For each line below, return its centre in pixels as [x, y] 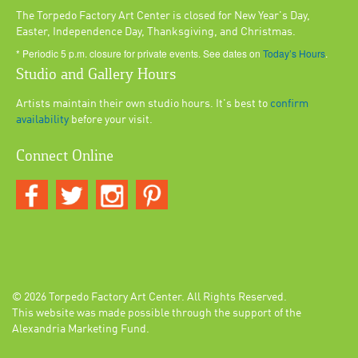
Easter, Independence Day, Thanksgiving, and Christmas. [156, 32]
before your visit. [111, 120]
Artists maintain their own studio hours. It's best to [143, 104]
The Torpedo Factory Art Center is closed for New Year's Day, [163, 16]
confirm [289, 104]
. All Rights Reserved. [234, 298]
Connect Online [65, 157]
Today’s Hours [294, 54]
